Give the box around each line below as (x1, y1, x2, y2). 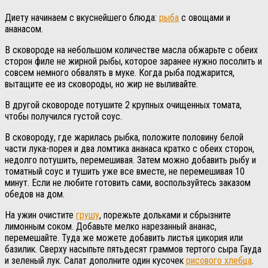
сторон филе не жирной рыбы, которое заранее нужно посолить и (5, 55, 262, 67)
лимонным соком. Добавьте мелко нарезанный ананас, (5, 220, 217, 232)
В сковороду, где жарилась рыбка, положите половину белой (5, 131, 243, 143)
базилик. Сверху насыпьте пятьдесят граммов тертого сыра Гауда (5, 243, 261, 255)
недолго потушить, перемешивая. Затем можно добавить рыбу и (5, 154, 256, 166)
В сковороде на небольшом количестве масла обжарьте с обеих (5, 44, 258, 56)
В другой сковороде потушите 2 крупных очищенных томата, (5, 99, 242, 111)
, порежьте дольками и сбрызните (99, 209, 231, 221)
